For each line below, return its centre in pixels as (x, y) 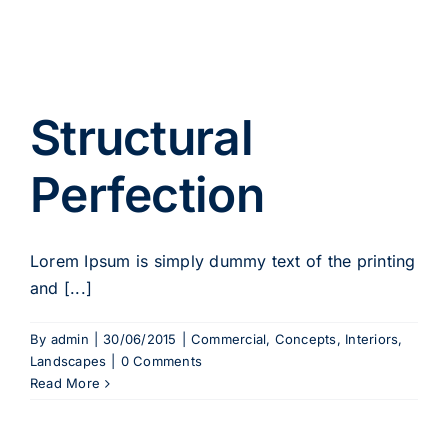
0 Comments (161, 361)
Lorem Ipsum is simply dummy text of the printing (223, 261)
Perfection (147, 195)
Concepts (305, 339)
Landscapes (68, 361)
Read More (65, 383)
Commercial (228, 339)
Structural (141, 138)
